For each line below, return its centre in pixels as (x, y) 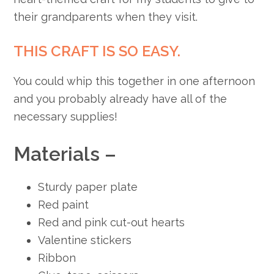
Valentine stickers (85, 240)
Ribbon (57, 257)
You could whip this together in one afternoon (135, 81)
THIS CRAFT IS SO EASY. (97, 51)
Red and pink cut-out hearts (112, 222)
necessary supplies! (66, 116)
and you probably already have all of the (120, 98)
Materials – (65, 154)
